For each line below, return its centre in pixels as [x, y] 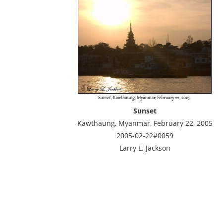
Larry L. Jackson [145, 148]
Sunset [145, 111]
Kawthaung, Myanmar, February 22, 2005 [145, 123]
